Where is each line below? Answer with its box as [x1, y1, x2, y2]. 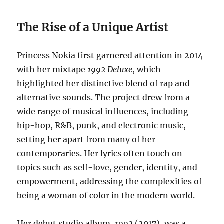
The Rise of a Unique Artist [17, 20, 169, 35]
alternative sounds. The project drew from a [17, 92, 190, 103]
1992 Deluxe [87, 64, 133, 75]
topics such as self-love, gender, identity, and [17, 162, 198, 173]
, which [132, 64, 161, 75]
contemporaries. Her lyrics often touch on [17, 148, 183, 159]
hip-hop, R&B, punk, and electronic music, [17, 120, 186, 131]
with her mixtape [17, 64, 88, 75]
